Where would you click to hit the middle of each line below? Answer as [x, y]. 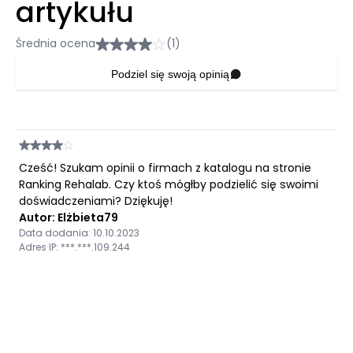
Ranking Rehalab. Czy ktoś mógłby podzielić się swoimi [169, 184]
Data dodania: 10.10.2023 [79, 233]
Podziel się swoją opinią [170, 74]
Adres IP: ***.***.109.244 [74, 247]
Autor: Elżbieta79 [69, 217]
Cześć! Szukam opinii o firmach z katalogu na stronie [165, 168]
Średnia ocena [56, 43]
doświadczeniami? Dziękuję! [96, 201]
